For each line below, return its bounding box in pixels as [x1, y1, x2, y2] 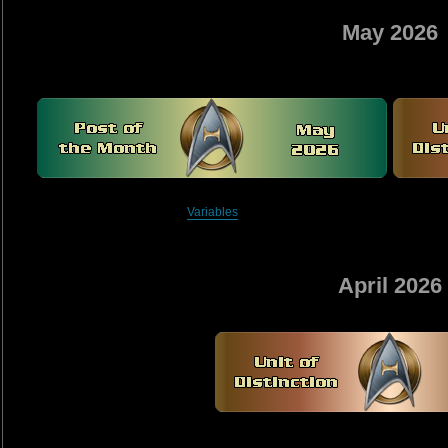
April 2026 [338, 273, 442, 299]
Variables [186, 205, 238, 220]
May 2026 [342, 20, 438, 46]
